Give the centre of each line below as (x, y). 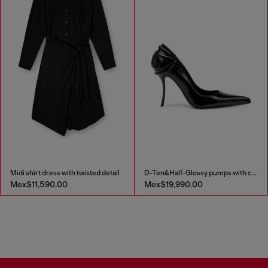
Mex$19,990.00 (173, 185)
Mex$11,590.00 (39, 185)
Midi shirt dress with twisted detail (65, 173)
